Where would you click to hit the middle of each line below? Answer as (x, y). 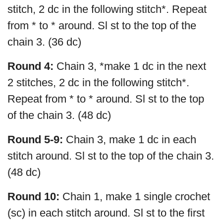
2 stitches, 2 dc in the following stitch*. (98, 82)
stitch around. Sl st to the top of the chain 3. (111, 156)
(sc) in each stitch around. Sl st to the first (106, 213)
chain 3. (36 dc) (44, 42)
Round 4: (30, 66)
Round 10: (33, 196)
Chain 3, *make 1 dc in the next (130, 66)
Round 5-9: (37, 139)
